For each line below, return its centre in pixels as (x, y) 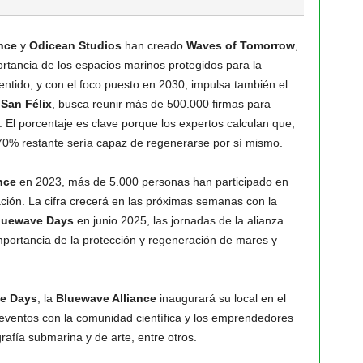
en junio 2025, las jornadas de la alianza (178, 220)
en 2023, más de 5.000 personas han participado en (152, 181)
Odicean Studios (75, 45)
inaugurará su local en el (221, 298)
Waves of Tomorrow (240, 45)
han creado (154, 45)
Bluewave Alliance (106, 298)
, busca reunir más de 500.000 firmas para (161, 104)
